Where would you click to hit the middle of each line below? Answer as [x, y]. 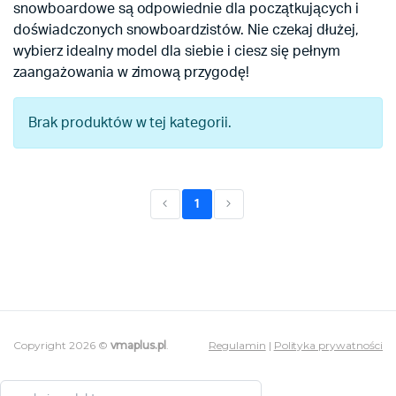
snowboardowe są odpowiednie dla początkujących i [186, 9]
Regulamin [237, 345]
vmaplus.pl [138, 345]
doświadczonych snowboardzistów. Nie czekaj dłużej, [186, 30]
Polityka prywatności [328, 345]
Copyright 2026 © [62, 345]
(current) [219, 211]
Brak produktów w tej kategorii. [130, 123]
